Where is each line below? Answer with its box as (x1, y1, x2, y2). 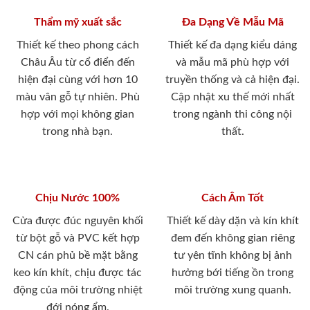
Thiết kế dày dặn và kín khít (166, 215, 299, 227)
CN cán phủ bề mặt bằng (17, 250, 138, 262)
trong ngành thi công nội (173, 109, 292, 120)
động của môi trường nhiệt (12, 284, 143, 296)
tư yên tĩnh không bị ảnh (173, 250, 292, 262)
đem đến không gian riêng (170, 232, 295, 244)
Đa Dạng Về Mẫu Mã (181, 17, 284, 28)
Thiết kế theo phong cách (16, 39, 139, 51)
